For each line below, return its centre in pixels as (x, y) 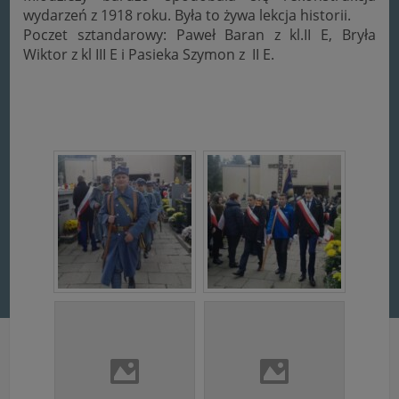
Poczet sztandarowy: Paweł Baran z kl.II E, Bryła (199, 34)
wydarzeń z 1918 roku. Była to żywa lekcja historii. (187, 15)
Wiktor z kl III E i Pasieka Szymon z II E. (149, 54)
